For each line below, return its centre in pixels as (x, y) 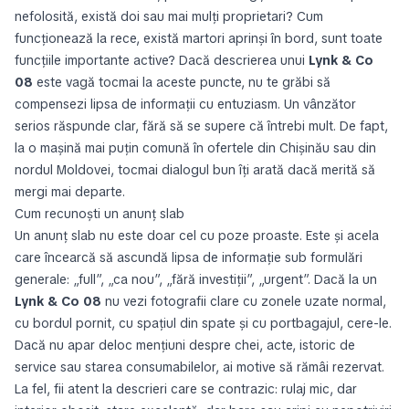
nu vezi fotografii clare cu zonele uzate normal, (244, 301)
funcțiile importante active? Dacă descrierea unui (162, 60)
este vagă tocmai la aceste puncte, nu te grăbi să (182, 82)
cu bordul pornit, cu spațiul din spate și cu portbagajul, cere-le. (203, 323)
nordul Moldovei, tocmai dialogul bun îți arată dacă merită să (195, 170)
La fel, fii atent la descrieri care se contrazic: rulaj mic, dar (186, 389)
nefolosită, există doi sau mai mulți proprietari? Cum (169, 16)
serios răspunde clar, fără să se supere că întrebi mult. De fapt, (201, 126)
